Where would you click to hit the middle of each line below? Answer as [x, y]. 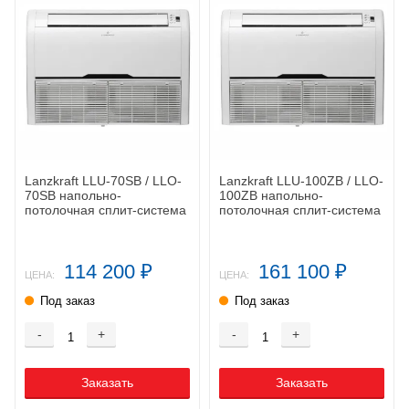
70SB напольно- [73, 196]
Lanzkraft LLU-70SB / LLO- [103, 181]
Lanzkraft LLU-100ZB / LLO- [301, 181]
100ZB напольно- [271, 196]
